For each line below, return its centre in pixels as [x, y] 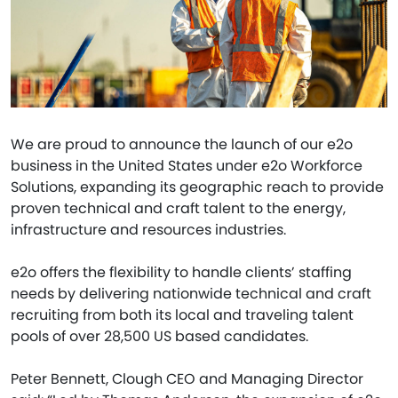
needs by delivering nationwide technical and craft [191, 293]
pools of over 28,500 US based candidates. [161, 336]
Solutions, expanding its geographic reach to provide [197, 187]
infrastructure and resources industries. [150, 229]
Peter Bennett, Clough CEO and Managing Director [187, 378]
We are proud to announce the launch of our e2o [182, 144]
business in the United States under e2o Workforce [187, 165]
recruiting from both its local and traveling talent [182, 314]
